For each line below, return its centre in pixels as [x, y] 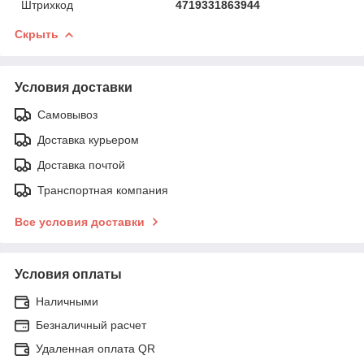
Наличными [67, 301]
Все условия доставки [80, 221]
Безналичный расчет [91, 325]
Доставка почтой [81, 165]
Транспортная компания [103, 190]
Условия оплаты [68, 274]
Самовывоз [67, 114]
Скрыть [37, 34]
